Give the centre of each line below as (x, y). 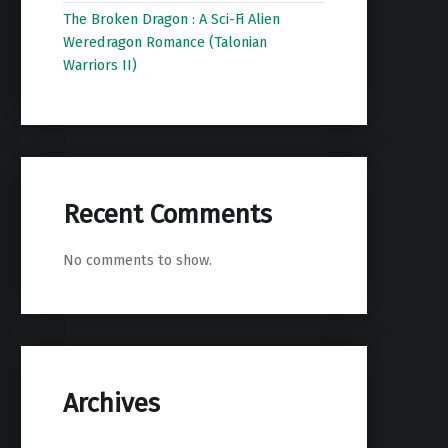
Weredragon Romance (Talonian (164, 42)
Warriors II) (99, 65)
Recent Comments (167, 214)
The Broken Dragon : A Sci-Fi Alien (171, 19)
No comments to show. (137, 260)
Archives (111, 404)
